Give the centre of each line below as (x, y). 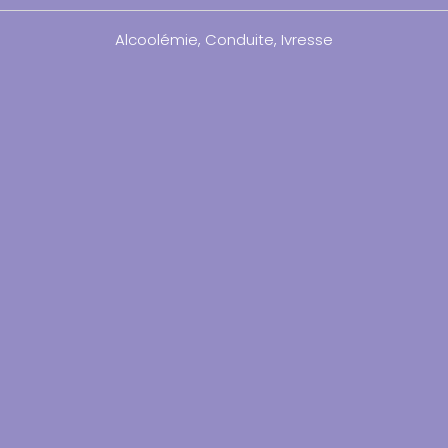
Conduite (239, 39)
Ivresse (307, 39)
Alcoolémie (156, 39)
